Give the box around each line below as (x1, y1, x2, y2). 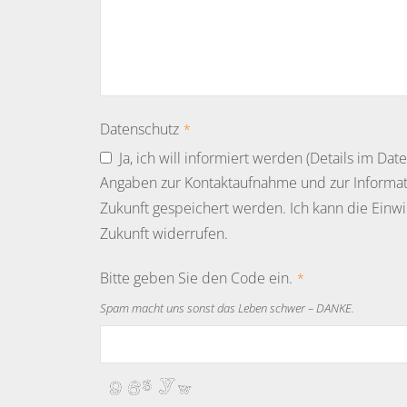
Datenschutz (99, 118, 179, 139)
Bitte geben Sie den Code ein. (99, 267, 293, 288)
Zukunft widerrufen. (99, 223, 228, 243)
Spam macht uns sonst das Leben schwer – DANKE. (99, 299, 354, 316)
